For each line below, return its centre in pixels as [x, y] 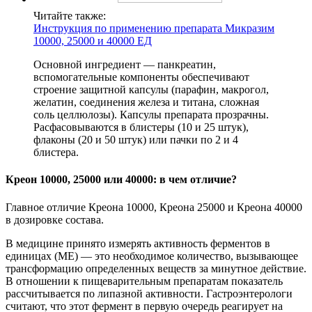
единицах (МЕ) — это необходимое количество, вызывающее [152, 256]
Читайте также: [70, 16]
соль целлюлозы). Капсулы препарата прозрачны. [151, 115]
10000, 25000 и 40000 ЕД [93, 41]
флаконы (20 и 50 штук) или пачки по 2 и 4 [136, 140]
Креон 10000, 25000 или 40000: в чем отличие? [121, 180]
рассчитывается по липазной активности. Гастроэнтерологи [149, 293]
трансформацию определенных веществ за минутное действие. [156, 268]
